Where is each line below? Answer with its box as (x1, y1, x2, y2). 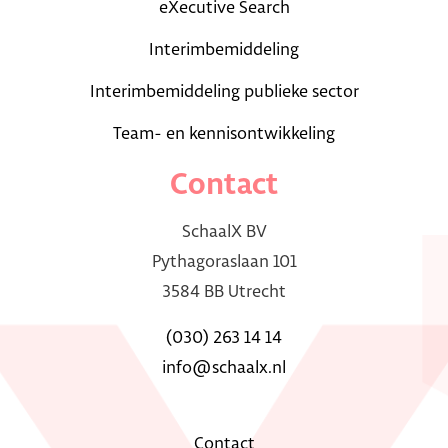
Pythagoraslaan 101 (151, 253, 297, 270)
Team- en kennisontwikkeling (113, 125, 335, 142)
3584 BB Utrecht (162, 283, 286, 300)
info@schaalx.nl (162, 359, 286, 376)
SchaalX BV (181, 223, 267, 240)
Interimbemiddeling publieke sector (89, 83, 359, 100)
